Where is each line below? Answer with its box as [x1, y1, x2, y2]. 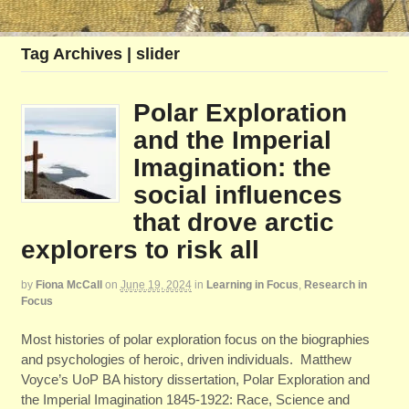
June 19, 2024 [120, 278, 192, 292]
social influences [132, 181, 342, 210]
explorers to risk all [20, 236, 259, 265]
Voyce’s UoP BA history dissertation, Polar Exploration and [20, 371, 370, 387]
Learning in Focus [205, 278, 299, 292]
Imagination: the [132, 153, 331, 183]
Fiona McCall [35, 278, 102, 292]
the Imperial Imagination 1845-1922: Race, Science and [20, 391, 350, 407]
